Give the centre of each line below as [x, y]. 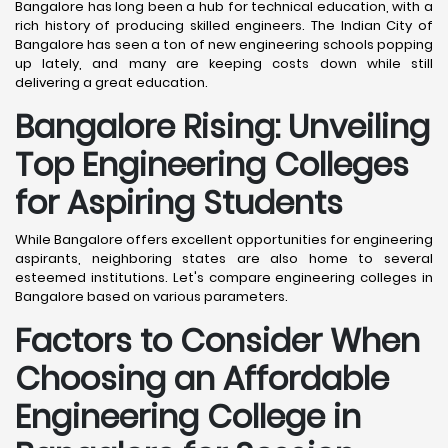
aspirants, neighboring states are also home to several [224, 258]
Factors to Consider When [217, 340]
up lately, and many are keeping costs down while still [224, 63]
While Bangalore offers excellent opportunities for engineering [224, 239]
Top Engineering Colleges [212, 164]
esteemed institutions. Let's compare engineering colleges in [224, 277]
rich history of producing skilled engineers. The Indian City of [224, 25]
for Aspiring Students [179, 202]
